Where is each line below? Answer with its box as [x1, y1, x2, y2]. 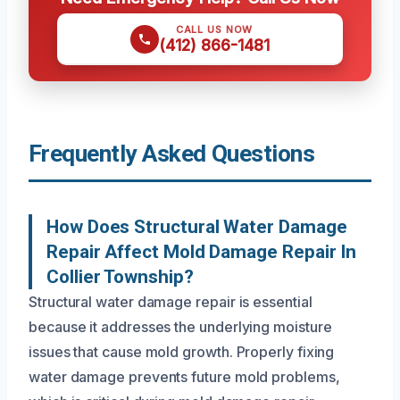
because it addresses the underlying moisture [29, 317, 332, 336]
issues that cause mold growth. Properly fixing [29, 342, 335, 361]
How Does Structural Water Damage [46, 215, 347, 237]
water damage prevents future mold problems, [29, 367, 340, 386]
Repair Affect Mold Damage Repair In [46, 240, 357, 262]
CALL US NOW [175, 22, 254, 36]
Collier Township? [46, 265, 194, 287]
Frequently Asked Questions [29, 139, 315, 167]
